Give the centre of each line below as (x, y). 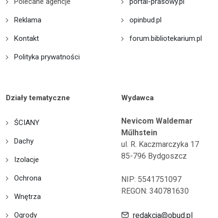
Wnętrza (27, 196)
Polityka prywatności (47, 57)
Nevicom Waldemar (157, 121)
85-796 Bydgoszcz (154, 156)
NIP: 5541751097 (151, 179)
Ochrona (28, 178)
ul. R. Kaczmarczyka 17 (160, 144)
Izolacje (27, 159)
